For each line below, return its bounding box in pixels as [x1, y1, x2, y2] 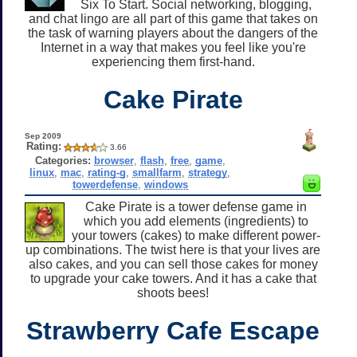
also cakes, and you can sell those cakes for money [28, 257, 318, 271]
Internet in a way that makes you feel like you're [40, 40, 306, 54]
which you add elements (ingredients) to [84, 214, 308, 228]
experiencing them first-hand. [91, 54, 255, 69]
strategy [188, 166, 228, 178]
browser [93, 154, 134, 167]
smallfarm [132, 166, 182, 178]
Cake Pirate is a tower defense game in [85, 199, 307, 214]
